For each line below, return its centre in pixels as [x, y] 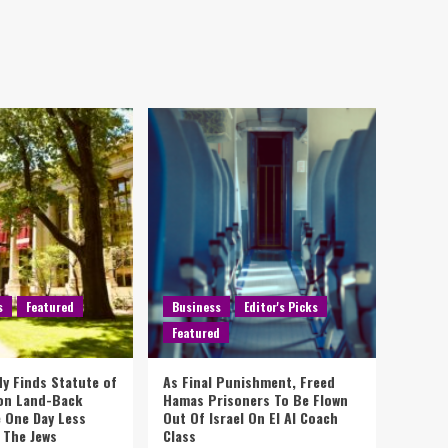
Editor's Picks [281, 306]
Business [196, 306]
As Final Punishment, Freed [249, 381]
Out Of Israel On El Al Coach [250, 417]
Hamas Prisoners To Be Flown [255, 399]
